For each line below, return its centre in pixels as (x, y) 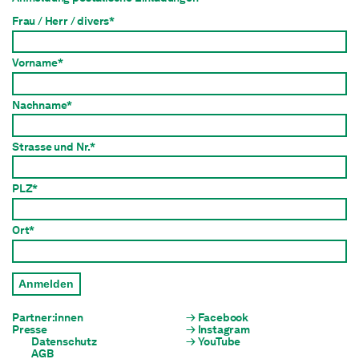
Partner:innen (48, 318)
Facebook (223, 318)
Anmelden (46, 284)
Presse (30, 330)
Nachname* (42, 105)
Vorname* (38, 63)
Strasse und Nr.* (54, 146)
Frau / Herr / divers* (64, 21)
